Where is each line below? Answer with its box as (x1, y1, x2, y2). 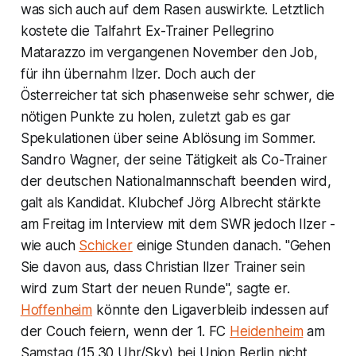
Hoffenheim (20, 301, 93, 318)
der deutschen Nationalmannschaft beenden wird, (20, 172, 331, 189)
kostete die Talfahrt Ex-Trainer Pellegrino (20, 22, 274, 39)
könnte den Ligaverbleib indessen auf (92, 301, 329, 318)
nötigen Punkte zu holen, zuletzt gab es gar (20, 108, 291, 125)
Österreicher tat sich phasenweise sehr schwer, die (20, 87, 335, 103)
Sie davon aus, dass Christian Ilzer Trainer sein (20, 258, 305, 275)
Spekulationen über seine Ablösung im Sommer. (20, 130, 316, 146)
